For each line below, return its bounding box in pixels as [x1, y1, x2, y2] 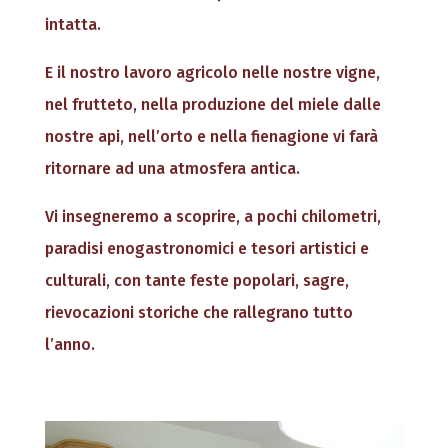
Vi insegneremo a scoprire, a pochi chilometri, [44, 207, 381, 227]
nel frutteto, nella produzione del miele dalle [44, 95, 381, 115]
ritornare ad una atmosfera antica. [44, 159, 300, 179]
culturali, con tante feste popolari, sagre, [44, 271, 349, 291]
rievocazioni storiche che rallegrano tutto [44, 303, 353, 323]
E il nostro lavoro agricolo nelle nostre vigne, [44, 63, 380, 83]
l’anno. [44, 335, 95, 355]
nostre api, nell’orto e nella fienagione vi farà [44, 127, 378, 147]
